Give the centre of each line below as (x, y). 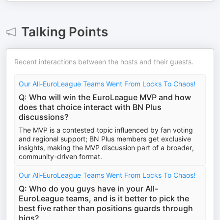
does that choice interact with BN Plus (90, 107)
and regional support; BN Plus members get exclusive (105, 139)
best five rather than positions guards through (106, 208)
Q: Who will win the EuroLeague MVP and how (105, 97)
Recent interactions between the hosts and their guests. (104, 62)
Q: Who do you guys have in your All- (88, 189)
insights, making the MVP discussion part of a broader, (106, 148)
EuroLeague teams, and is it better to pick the (104, 198)
